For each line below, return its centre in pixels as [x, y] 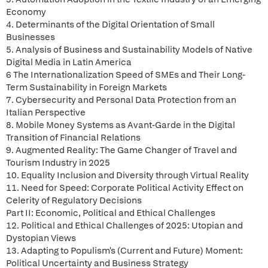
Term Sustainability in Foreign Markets [86, 87]
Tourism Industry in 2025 [58, 163]
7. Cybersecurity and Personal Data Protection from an [121, 100]
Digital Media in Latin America [69, 62]
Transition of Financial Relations [73, 138]
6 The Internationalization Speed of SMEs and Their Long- [126, 75]
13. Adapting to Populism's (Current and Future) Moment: [124, 251]
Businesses [31, 37]
